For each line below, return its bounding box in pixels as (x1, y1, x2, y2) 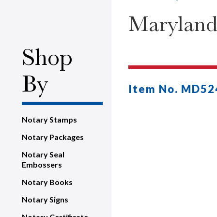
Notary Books (22, 177, 73, 186)
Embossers (22, 160, 62, 169)
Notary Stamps (22, 115, 77, 124)
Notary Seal (22, 150, 64, 159)
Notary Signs (22, 195, 68, 204)
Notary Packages (22, 132, 84, 141)
